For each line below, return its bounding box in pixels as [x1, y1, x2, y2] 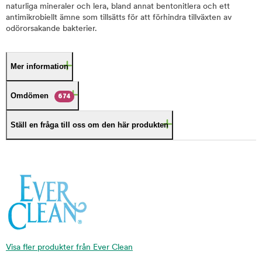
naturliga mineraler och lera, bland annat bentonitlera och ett [6, 2, 230, 11]
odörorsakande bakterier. [6, 25, 97, 33]
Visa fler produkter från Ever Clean [6, 243, 133, 252]
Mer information [11, 62, 68, 71]
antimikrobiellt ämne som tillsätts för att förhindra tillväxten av [6, 13, 232, 22]
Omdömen [11, 91, 49, 100]
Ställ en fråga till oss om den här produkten [11, 120, 168, 129]
